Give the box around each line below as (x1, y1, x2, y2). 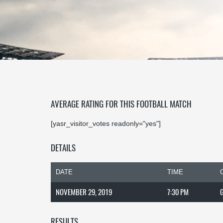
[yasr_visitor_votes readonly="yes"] (51, 119, 161, 127)
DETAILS (51, 141, 76, 154)
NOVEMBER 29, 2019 (56, 186, 112, 197)
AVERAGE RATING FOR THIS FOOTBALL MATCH (51, 98, 192, 110)
